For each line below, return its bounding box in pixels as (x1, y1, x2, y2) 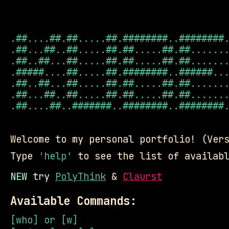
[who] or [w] (10, 214, 78, 226)
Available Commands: (10, 193, 136, 209)
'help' (38, 150, 72, 163)
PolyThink (55, 170, 106, 183)
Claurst (123, 170, 162, 183)
